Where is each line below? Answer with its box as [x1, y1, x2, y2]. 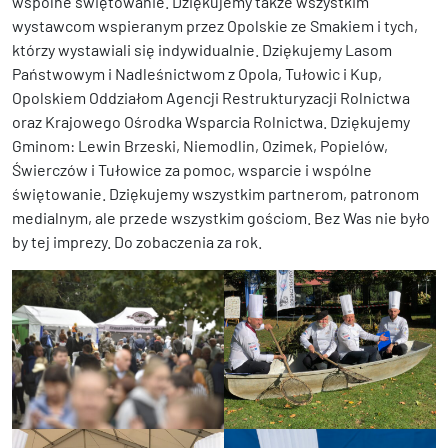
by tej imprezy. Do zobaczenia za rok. [12, 231, 262, 251]
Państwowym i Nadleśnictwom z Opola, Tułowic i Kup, [12, 63, 382, 83]
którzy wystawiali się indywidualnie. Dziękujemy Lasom [12, 39, 392, 59]
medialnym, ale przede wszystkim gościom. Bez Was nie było [12, 207, 430, 227]
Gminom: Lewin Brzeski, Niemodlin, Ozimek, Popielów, [12, 135, 388, 155]
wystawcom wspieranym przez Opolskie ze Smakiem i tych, [12, 15, 418, 35]
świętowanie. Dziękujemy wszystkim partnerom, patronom [12, 183, 419, 203]
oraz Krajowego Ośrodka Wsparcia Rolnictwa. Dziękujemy [12, 111, 410, 131]
